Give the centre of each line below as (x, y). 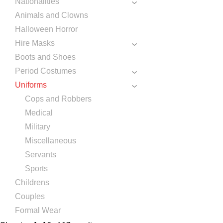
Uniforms (31, 85)
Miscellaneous (51, 141)
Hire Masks (35, 43)
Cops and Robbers (58, 99)
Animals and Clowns (52, 15)
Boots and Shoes (45, 57)
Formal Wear (38, 210)
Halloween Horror (46, 29)
